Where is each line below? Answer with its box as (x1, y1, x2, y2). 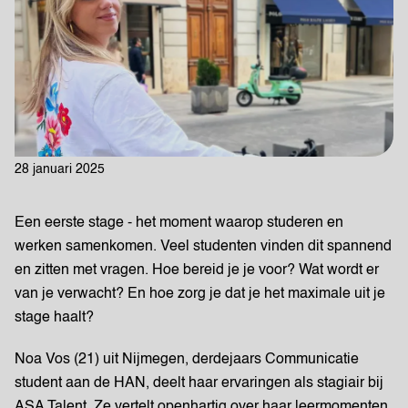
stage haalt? (15, 311, 94, 325)
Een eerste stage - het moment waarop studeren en (15, 216, 343, 230)
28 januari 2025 (15, 163, 105, 176)
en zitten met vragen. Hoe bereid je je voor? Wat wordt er (15, 263, 379, 278)
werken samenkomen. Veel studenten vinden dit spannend (15, 240, 392, 254)
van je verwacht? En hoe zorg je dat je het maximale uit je (15, 287, 385, 301)
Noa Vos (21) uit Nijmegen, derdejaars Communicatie (15, 352, 359, 367)
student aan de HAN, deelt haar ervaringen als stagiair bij (15, 376, 383, 391)
